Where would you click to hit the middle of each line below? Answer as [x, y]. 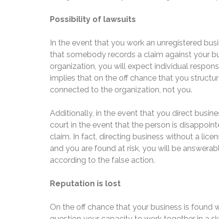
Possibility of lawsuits [93, 20]
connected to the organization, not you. [122, 90]
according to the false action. [102, 160]
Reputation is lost [85, 184]
